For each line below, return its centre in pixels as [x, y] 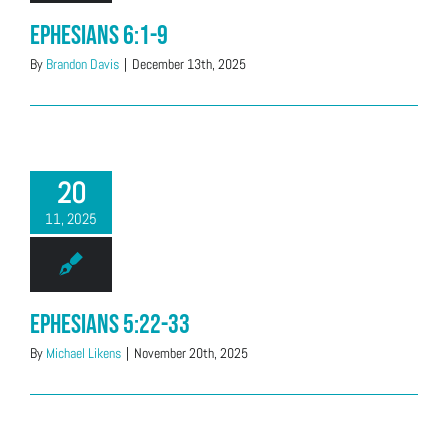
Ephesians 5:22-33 [110, 325]
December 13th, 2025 [189, 64]
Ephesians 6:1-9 [99, 36]
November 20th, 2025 [191, 353]
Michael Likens [83, 353]
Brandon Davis [82, 64]
